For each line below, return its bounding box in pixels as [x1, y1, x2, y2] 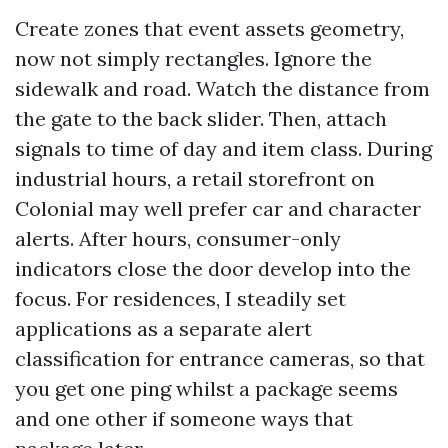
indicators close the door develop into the [15, 256, 411, 281]
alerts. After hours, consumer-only [15, 226, 341, 251]
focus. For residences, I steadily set [15, 286, 346, 311]
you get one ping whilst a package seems [15, 376, 398, 401]
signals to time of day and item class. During [15, 136, 432, 161]
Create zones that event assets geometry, [15, 16, 404, 41]
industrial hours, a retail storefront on [15, 166, 375, 191]
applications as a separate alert [15, 316, 312, 341]
